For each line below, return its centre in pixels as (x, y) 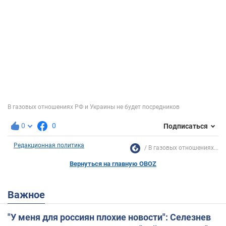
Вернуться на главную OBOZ (113, 164)
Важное (30, 195)
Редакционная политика (49, 146)
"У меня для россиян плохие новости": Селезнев (109, 217)
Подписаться (186, 126)
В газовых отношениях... (183, 148)
